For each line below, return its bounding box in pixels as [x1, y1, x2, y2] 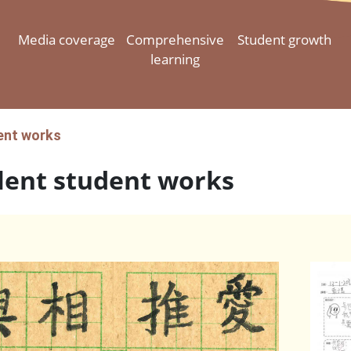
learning [150, 50, 201, 69]
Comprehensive [126, 31, 225, 49]
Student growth [237, 31, 332, 49]
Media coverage [17, 31, 115, 49]
